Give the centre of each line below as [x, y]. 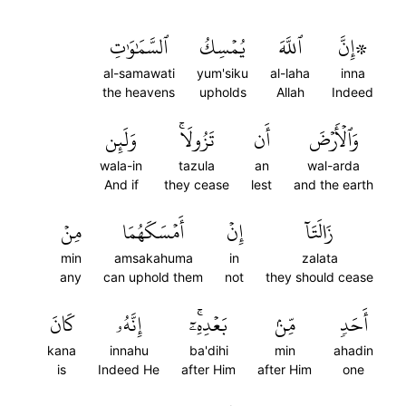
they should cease [319, 277]
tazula [197, 165]
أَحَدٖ [353, 324]
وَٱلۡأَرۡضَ [333, 140]
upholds [222, 92]
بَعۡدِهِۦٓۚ [208, 324]
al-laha [290, 73]
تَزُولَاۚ [197, 140]
